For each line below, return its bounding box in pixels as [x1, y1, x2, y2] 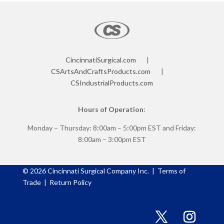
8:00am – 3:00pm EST [77, 134, 146, 143]
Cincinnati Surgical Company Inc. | [45, 166, 157, 175]
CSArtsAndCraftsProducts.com [51, 66, 151, 75]
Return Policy [47, 177, 91, 186]
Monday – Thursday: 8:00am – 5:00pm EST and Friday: [27, 123, 196, 132]
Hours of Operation [78, 104, 144, 113]
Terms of [157, 166, 185, 175]
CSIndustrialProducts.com [70, 78, 153, 87]
